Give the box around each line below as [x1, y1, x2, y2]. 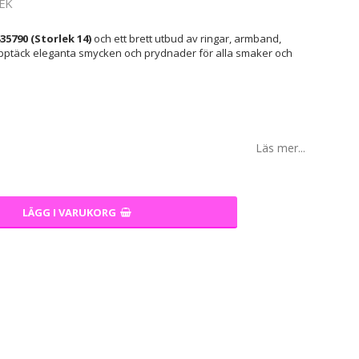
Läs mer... [256, 139, 305, 155]
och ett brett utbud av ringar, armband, [91, 30, 281, 46]
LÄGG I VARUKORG [22, 204, 116, 220]
